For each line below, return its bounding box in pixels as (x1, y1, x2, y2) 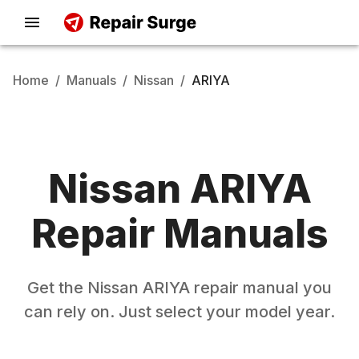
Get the (27, 278, 87, 297)
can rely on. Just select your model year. (24, 302, 335, 321)
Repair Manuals (30, 210, 329, 257)
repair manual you (190, 278, 332, 297)
